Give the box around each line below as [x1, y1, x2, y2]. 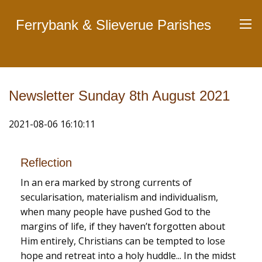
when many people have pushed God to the [20, 205, 211, 218]
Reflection [20, 156, 72, 169]
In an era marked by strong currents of [20, 176, 192, 189]
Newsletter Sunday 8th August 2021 [9, 88, 230, 104]
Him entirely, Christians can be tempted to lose [20, 235, 225, 247]
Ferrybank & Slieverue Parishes [15, 17, 211, 33]
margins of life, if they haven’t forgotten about [20, 220, 225, 233]
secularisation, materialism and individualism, [20, 191, 218, 204]
